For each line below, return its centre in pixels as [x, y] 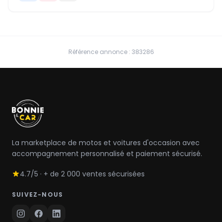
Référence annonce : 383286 [111, 52]
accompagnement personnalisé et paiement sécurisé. [107, 154]
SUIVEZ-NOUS [38, 194]
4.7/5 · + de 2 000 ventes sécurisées [82, 174]
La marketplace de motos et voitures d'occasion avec [106, 143]
